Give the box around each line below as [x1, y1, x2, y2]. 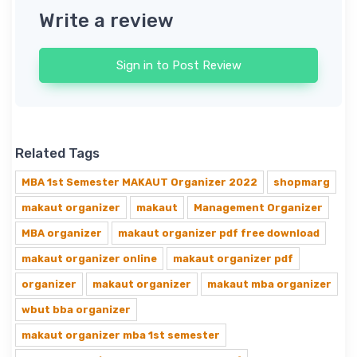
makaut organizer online [22, 253, 157, 265]
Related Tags [15, 145, 100, 162]
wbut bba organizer [22, 304, 131, 316]
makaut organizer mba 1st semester [22, 329, 220, 342]
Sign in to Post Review [116, 58, 241, 73]
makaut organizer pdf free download [118, 227, 320, 240]
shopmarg [273, 176, 330, 189]
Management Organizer [194, 202, 323, 214]
